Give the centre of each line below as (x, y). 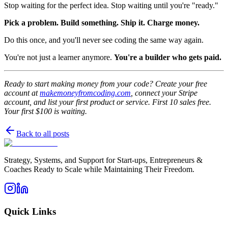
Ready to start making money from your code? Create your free (106, 84)
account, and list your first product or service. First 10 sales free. (108, 102)
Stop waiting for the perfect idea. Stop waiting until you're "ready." (111, 6)
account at (22, 93)
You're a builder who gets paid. (168, 58)
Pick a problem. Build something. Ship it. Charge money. (102, 23)
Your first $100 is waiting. (46, 111)
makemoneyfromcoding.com (85, 93)
